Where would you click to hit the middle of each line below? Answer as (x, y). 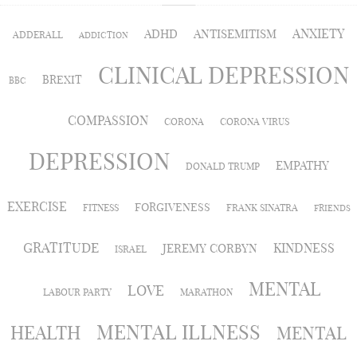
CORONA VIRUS (255, 121)
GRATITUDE (61, 247)
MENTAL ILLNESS (178, 331)
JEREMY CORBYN (210, 248)
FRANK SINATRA (262, 207)
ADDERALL (38, 34)
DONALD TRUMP (222, 166)
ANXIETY (318, 33)
